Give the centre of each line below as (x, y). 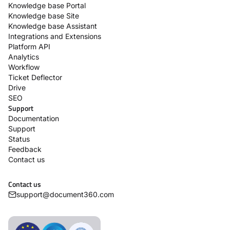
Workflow (24, 67)
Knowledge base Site (44, 16)
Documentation (34, 119)
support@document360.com (65, 195)
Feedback (25, 149)
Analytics (24, 57)
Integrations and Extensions (55, 36)
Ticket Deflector (35, 78)
